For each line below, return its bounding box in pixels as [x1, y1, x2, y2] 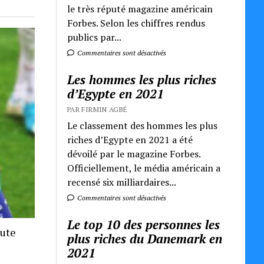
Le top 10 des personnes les [67, 216, 220, 233]
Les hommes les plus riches [67, 71, 217, 88]
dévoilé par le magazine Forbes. [67, 147, 201, 160]
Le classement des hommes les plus [67, 118, 218, 132]
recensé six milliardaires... [67, 175, 177, 189]
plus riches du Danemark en [67, 230, 223, 247]
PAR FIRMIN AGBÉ [67, 104, 128, 114]
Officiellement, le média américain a [67, 161, 221, 174]
